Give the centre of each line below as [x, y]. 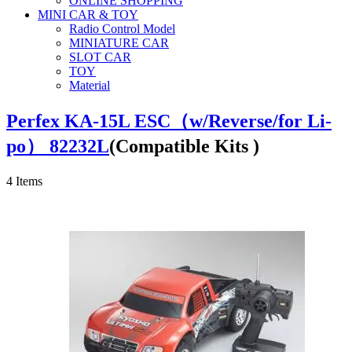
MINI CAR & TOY [88, 14]
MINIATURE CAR [119, 42]
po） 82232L [58, 146]
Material [90, 85]
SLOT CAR [100, 57]
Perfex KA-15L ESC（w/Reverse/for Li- [169, 121]
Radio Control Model [122, 28]
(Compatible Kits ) [184, 146]
